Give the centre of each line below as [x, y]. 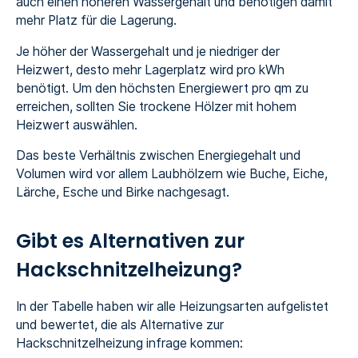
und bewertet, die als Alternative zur [119, 324]
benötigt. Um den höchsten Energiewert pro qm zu [162, 88]
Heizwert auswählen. [76, 125]
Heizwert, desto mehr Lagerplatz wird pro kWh [150, 70]
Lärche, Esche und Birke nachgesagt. [122, 193]
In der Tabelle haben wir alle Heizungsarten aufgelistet [172, 306]
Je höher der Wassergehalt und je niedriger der [147, 51]
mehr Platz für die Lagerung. [97, 20]
